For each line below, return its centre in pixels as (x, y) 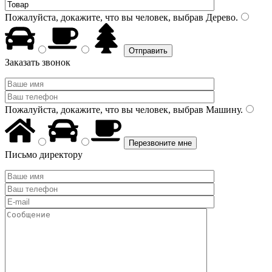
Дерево (219, 17)
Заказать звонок (38, 62)
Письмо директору (44, 155)
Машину (222, 110)
